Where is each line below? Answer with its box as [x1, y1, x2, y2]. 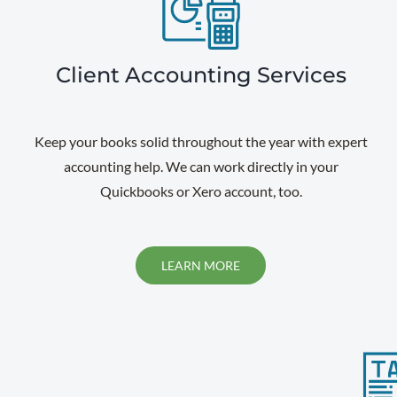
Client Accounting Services [55, 62, 346, 88]
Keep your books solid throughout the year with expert [34, 133, 368, 150]
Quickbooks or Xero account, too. [99, 183, 302, 199]
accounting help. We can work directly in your [63, 158, 339, 175]
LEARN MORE [161, 258, 241, 273]
